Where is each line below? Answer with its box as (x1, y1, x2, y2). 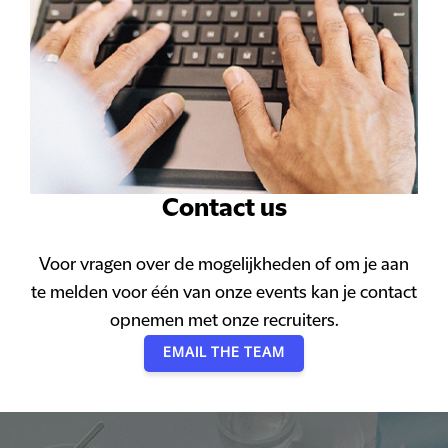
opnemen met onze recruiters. (109, 310, 339, 331)
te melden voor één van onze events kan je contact (31, 282, 417, 303)
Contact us (161, 193, 287, 223)
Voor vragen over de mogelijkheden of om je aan (39, 254, 409, 275)
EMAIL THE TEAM (162, 344, 286, 361)
